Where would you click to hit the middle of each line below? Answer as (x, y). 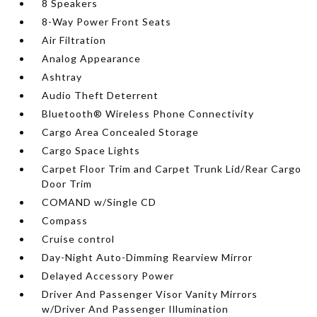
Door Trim (67, 183)
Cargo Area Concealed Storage (121, 132)
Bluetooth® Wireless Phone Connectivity (148, 113)
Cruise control (79, 238)
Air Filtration (74, 40)
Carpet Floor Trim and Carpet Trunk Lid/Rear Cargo (172, 168)
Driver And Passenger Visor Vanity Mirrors (150, 294)
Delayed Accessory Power (108, 275)
